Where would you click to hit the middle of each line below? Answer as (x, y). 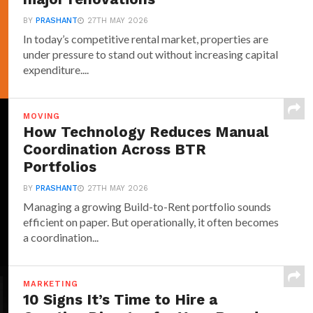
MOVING (42, 116)
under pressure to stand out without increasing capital (151, 54)
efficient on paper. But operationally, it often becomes (151, 222)
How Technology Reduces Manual (146, 132)
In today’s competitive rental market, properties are (146, 39)
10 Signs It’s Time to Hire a (121, 300)
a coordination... (61, 237)
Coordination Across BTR (115, 150)
